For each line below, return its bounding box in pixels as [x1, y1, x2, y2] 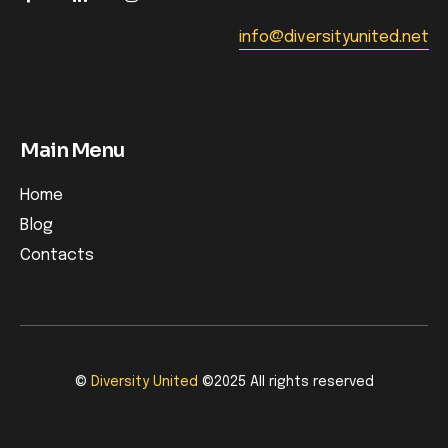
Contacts [20, 247, 94, 265]
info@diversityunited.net [239, 29, 429, 47]
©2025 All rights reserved [197, 375, 374, 390]
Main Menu [20, 138, 125, 164]
